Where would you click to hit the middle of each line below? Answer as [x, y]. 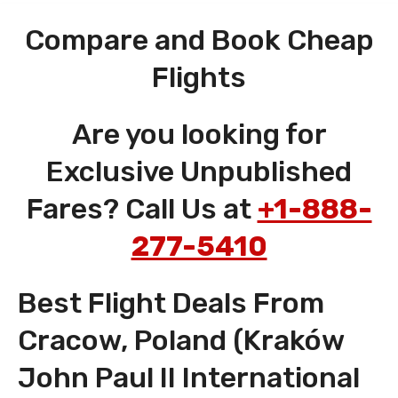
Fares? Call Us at [142, 209]
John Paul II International [189, 378]
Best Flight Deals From [171, 303]
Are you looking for [199, 135]
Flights [199, 78]
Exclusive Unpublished [199, 172]
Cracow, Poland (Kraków [181, 341]
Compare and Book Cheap [199, 40]
